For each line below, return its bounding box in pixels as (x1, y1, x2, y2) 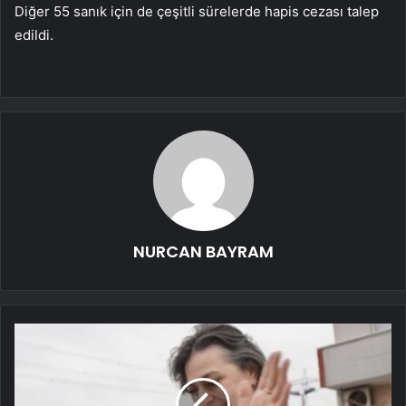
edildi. (14, 26, 53, 44)
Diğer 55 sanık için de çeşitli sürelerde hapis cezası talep (14, 3, 379, 21)
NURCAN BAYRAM (132, 240, 274, 264)
